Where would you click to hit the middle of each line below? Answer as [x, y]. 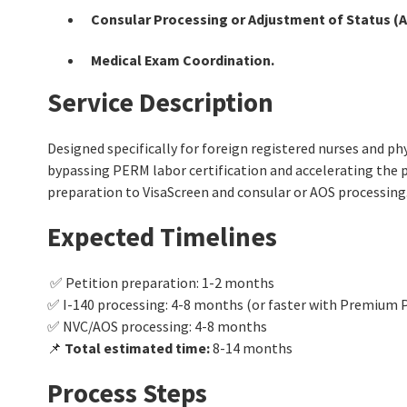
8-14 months [251, 347]
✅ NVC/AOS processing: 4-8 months [157, 326]
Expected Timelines [162, 236]
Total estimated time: [137, 347]
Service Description [160, 102]
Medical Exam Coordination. [183, 60]
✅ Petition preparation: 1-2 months [161, 282]
